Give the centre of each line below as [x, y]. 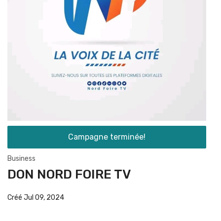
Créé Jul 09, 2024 [36, 198]
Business [21, 159]
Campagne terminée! [107, 137]
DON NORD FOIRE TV [69, 174]
